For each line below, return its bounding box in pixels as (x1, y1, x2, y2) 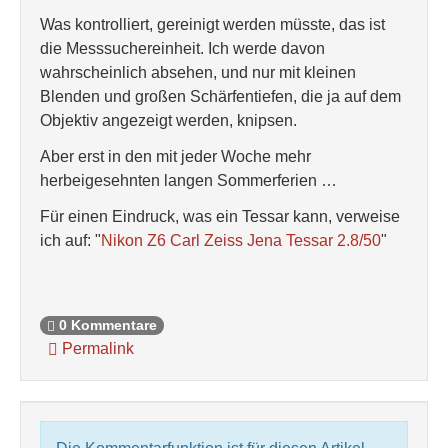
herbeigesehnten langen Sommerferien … (40, 172, 337, 189)
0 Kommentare (55, 318, 157, 334)
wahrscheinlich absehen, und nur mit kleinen (40, 64, 356, 81)
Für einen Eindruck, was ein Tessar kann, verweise (40, 208, 400, 225)
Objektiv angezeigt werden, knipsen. (40, 112, 297, 129)
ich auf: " (40, 232, 101, 249)
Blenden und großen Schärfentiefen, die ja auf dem (40, 88, 401, 105)
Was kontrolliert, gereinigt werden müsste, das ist (40, 16, 385, 33)
